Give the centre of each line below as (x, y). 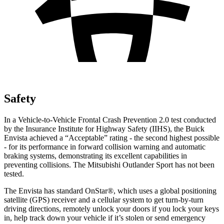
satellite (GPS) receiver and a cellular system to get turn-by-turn (104, 199)
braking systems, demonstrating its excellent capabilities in (95, 155)
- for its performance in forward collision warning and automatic (105, 146)
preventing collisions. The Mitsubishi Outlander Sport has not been (109, 164)
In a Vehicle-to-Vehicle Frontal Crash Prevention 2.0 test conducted (110, 119)
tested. (14, 173)
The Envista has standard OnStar (56, 190)
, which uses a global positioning (165, 190)
